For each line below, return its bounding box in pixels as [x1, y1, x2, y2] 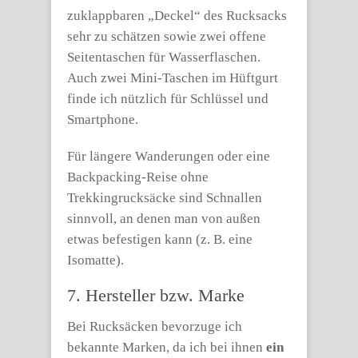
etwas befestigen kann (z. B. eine [67, 232, 253, 247]
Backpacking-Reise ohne [67, 169, 209, 185]
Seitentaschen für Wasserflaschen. [67, 50, 261, 65]
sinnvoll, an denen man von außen [67, 211, 261, 226]
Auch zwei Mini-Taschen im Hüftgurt [67, 70, 278, 86]
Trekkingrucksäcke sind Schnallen [67, 190, 262, 205]
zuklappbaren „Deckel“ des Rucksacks [67, 8, 287, 23]
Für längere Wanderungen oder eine [67, 149, 270, 164]
